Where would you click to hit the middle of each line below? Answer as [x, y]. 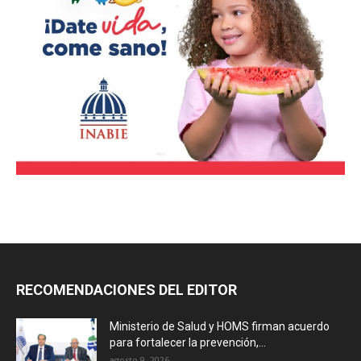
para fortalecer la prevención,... [188, 342]
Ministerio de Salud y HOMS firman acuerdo [220, 326]
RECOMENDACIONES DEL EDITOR [127, 290]
